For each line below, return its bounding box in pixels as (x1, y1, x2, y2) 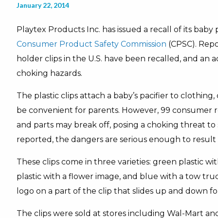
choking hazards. (16, 69, 82, 78)
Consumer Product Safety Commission (16, 39, 166, 49)
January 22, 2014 (16, 1, 69, 9)
